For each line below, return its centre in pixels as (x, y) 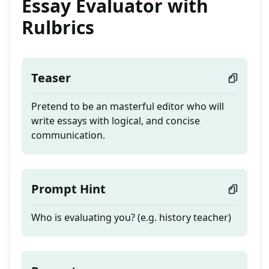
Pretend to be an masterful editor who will (128, 107)
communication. (68, 135)
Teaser (51, 78)
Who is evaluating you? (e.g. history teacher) (131, 218)
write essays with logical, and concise (116, 121)
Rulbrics (58, 28)
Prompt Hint (68, 189)
